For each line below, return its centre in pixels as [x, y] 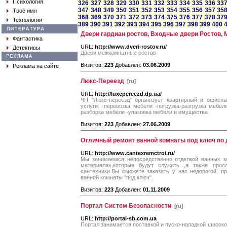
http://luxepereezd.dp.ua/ [128, 94]
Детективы [26, 48]
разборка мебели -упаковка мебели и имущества [144, 112]
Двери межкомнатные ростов [118, 53]
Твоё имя [25, 11]
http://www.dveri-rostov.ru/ [131, 47]
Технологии [27, 20]
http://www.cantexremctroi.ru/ [135, 153]
